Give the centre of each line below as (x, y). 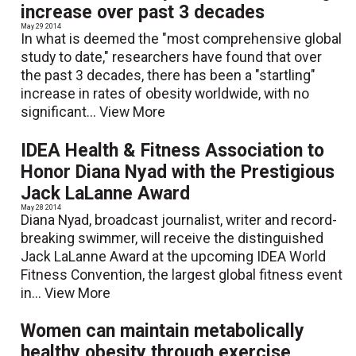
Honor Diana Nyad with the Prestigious (178, 172)
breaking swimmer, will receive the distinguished (172, 238)
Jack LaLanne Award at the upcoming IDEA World (174, 256)
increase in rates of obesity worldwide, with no (165, 94)
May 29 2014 (41, 27)
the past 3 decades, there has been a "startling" (168, 76)
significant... (60, 112)
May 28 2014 (41, 207)
